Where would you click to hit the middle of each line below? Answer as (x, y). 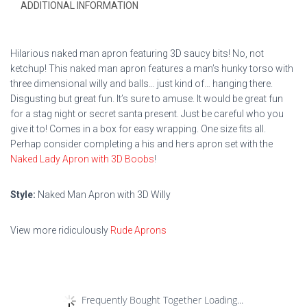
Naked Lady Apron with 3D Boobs (82, 159)
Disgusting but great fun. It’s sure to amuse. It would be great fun (147, 99)
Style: (23, 195)
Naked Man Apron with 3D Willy (103, 195)
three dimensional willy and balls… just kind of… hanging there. (142, 84)
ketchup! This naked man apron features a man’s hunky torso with (152, 69)
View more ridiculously (60, 230)
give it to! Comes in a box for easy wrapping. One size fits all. (138, 129)
